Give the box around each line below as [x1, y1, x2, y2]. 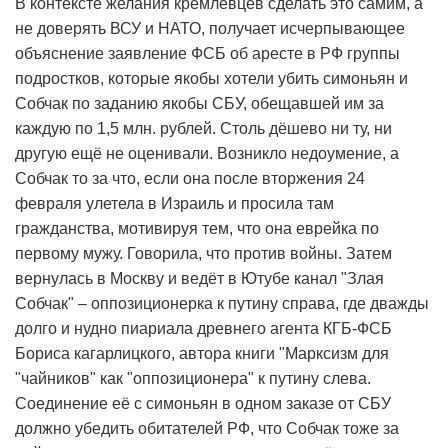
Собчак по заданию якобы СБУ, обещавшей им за [15, 95, 384, 113]
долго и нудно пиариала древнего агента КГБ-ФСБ [15, 320, 392, 338]
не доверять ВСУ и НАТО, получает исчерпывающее [15, 20, 405, 38]
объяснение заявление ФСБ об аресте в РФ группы [15, 45, 400, 63]
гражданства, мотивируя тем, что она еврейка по [15, 220, 379, 238]
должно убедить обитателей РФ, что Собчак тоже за [15, 420, 399, 438]
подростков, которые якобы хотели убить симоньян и [15, 70, 408, 88]
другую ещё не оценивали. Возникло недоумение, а [15, 145, 399, 163]
